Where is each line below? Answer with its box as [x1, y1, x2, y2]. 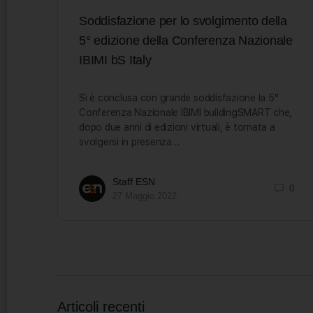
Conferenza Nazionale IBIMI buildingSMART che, [79, 106, 293, 118]
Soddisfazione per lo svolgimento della [79, 13, 287, 28]
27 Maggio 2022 [112, 190, 177, 201]
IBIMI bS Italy [79, 52, 152, 67]
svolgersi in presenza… [79, 136, 180, 147]
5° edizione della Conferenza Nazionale [79, 33, 293, 48]
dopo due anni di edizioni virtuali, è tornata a [79, 121, 275, 133]
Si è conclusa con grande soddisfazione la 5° [79, 92, 279, 103]
